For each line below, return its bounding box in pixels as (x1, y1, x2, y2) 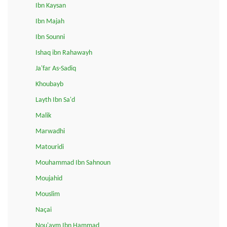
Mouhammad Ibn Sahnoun (35, 159, 110, 167)
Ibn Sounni (35, 33, 65, 41)
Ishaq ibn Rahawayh (35, 49, 92, 57)
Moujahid (35, 174, 62, 182)
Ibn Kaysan (35, 2, 66, 10)
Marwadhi (35, 127, 65, 135)
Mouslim (35, 190, 60, 198)
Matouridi (35, 143, 64, 151)
